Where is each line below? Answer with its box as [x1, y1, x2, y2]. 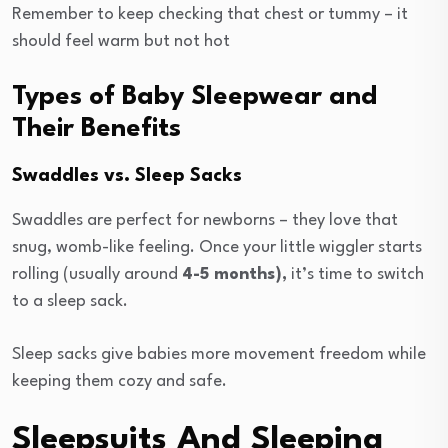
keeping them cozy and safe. [12, 372, 227, 390]
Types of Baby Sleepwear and [12, 83, 377, 110]
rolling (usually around [12, 265, 182, 283]
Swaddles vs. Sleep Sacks [12, 166, 242, 185]
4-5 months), [182, 265, 287, 283]
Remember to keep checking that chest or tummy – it [12, 5, 408, 23]
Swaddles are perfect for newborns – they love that [12, 211, 398, 229]
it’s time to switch [287, 265, 424, 283]
